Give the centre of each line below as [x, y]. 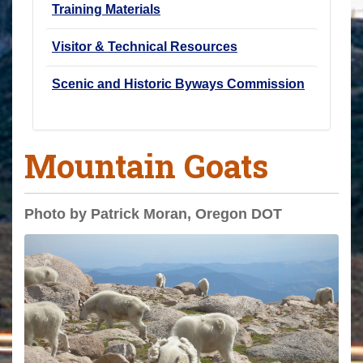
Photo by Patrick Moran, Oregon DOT [153, 214]
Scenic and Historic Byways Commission [178, 83]
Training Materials [106, 9]
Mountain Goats [146, 165]
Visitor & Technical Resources [145, 46]
